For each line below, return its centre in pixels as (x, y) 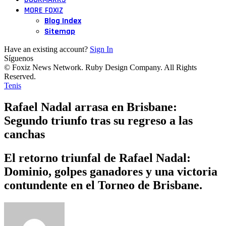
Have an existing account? (46, 49)
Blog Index (63, 21)
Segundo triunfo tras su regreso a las (98, 120)
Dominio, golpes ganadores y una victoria (111, 171)
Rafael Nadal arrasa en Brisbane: (91, 107)
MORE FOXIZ (44, 10)
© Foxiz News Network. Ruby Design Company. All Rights (100, 67)
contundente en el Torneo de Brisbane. (103, 185)
